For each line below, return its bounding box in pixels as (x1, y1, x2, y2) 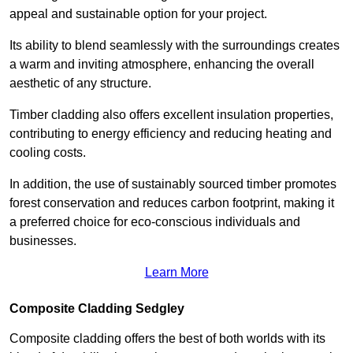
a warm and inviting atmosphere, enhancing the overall (9, 58, 314, 72)
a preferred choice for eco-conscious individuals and (9, 215, 300, 229)
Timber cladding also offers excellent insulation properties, (9, 108, 333, 122)
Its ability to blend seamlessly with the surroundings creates (9, 39, 340, 53)
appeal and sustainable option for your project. (9, 7, 267, 21)
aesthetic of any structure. (9, 76, 154, 91)
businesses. (9, 234, 76, 248)
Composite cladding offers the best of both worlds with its (9, 332, 325, 346)
